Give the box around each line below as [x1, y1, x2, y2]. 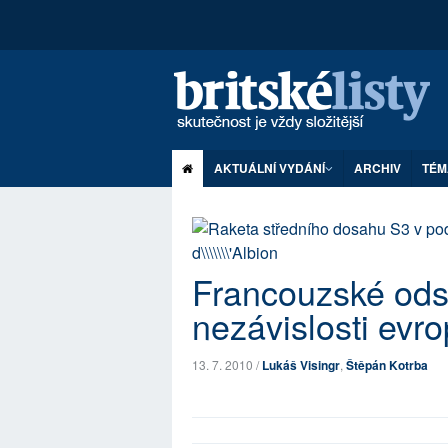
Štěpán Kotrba [346, 356, 428, 374]
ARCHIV [354, 159, 401, 177]
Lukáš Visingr [262, 356, 340, 374]
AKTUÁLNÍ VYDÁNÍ [214, 159, 325, 177]
